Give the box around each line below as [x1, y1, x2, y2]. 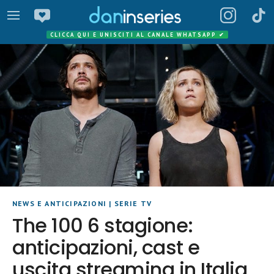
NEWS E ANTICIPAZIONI [12, 199, 106, 208]
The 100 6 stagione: [12, 212, 193, 239]
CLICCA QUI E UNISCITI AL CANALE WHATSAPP [50, 31, 219, 38]
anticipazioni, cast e [12, 234, 200, 261]
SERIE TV [114, 199, 152, 208]
